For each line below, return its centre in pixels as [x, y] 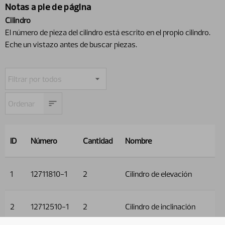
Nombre [138, 140]
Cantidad [98, 140]
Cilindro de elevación [158, 174]
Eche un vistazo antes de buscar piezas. [71, 44]
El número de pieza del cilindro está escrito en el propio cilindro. [108, 32]
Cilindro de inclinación [160, 206]
